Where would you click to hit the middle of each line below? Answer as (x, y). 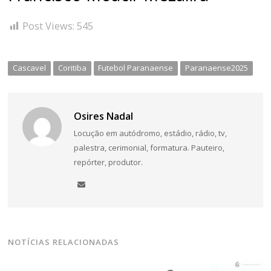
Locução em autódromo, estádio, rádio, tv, (150, 133)
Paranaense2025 (217, 68)
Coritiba (72, 68)
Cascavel (30, 68)
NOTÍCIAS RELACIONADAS (64, 242)
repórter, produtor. (108, 162)
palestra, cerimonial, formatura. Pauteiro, (149, 148)
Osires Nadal (103, 116)
